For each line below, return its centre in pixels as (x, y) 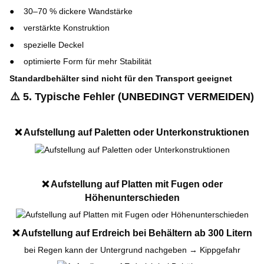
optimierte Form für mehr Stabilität (88, 62)
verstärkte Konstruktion (67, 28)
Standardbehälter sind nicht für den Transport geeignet (121, 78)
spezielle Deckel (54, 44)
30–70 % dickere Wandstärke (78, 11)
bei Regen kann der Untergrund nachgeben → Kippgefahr (132, 250)
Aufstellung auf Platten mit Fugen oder (136, 184)
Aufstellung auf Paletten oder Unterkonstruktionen (136, 132)
